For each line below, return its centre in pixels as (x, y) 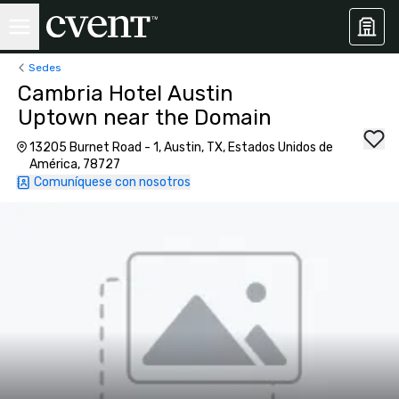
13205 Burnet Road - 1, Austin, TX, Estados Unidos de (181, 147)
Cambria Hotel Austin (126, 94)
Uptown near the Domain (145, 118)
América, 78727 (74, 164)
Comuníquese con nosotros (112, 182)
